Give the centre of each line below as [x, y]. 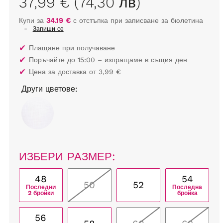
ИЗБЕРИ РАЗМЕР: [67, 157]
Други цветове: [49, 89]
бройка [187, 193]
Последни [41, 187]
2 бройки [41, 193]
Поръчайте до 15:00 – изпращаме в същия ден [108, 60]
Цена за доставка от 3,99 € [75, 72]
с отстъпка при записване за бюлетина [137, 20]
